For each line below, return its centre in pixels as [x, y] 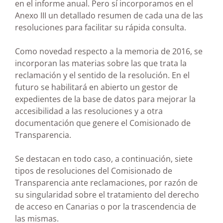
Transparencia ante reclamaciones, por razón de [106, 183]
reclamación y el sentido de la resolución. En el [102, 75]
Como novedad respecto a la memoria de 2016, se [109, 52]
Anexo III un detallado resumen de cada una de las [109, 16]
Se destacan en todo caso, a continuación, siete [104, 159]
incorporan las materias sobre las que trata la [101, 63]
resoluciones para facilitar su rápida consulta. [101, 28]
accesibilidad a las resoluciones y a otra [89, 111]
